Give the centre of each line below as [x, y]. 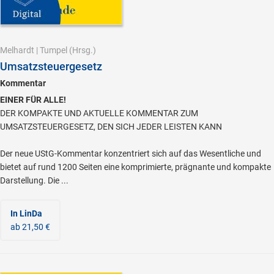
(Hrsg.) [82, 50]
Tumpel [54, 50]
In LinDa [26, 213]
